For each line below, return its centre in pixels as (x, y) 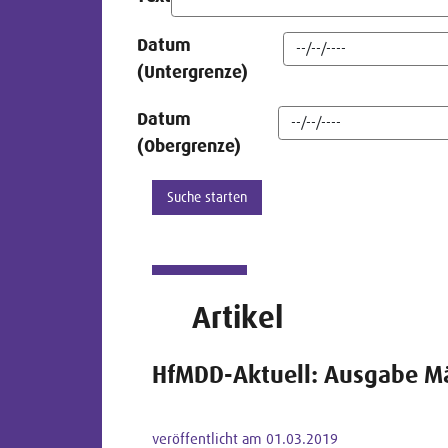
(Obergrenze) (189, 145)
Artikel (237, 317)
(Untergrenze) (192, 71)
